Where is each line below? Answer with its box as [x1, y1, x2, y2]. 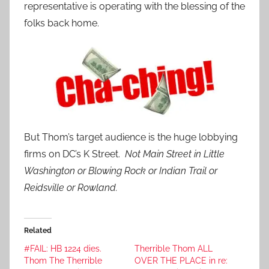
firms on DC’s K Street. [24, 148, 125, 160]
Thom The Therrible [24, 256, 102, 266]
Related [24, 226, 52, 235]
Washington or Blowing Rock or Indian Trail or [24, 165, 217, 177]
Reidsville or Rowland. [24, 182, 120, 194]
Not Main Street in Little [125, 148, 225, 160]
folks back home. [24, 17, 99, 29]
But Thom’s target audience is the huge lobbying [24, 131, 238, 144]
